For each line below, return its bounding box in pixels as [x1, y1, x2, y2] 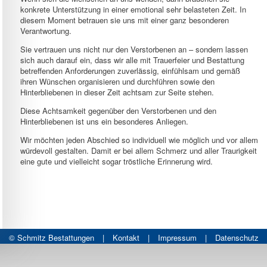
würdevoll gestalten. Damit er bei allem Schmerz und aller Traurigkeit [20, 145, 257, 156]
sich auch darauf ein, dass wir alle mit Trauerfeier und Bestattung [20, 54, 244, 66]
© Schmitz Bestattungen [8, 232, 97, 243]
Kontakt [112, 232, 142, 243]
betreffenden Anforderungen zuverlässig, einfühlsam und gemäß [20, 65, 240, 76]
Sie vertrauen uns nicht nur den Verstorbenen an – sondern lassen [20, 44, 248, 55]
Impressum [157, 232, 199, 243]
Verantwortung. [20, 25, 72, 36]
